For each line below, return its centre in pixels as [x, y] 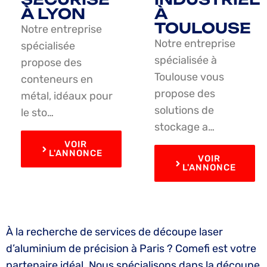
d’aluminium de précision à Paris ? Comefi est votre [131, 249]
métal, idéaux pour [67, 96]
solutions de [184, 111]
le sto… [37, 113]
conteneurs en [57, 80]
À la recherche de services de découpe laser [114, 232]
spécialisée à [186, 60]
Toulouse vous [189, 77]
